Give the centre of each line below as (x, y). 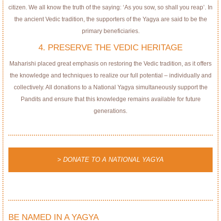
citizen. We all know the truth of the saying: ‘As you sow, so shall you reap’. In (110, 7)
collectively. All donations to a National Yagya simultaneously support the (110, 87)
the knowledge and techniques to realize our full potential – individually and (110, 75)
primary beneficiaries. (110, 31)
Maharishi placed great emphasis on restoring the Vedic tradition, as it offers (110, 63)
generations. (110, 111)
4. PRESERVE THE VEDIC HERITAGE (110, 47)
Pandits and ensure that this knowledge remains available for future (110, 99)
